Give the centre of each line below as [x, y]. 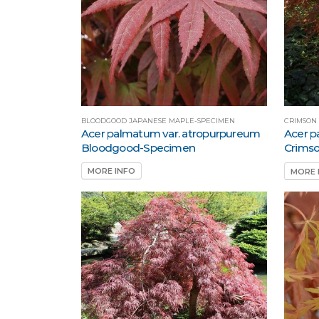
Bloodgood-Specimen [138, 147]
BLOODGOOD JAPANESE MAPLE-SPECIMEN [158, 120]
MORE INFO [111, 171]
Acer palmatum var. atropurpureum [171, 133]
